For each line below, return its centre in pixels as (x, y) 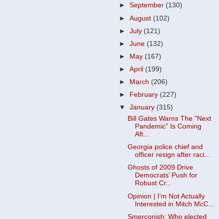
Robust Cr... (153, 183)
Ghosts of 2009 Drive (160, 168)
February (145, 95)
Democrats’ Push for (166, 175)
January (143, 108)
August (142, 18)
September (148, 5)
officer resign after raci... (172, 155)
